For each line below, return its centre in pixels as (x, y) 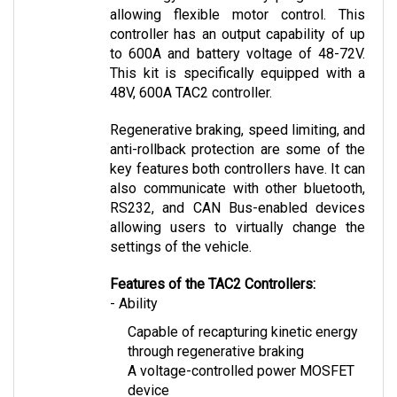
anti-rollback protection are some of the (237, 131)
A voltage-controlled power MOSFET (241, 353)
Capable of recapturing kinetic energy (243, 314)
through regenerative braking (216, 333)
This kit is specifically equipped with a (237, 55)
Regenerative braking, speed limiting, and (237, 112)
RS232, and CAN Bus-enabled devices (237, 190)
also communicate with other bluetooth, (237, 170)
